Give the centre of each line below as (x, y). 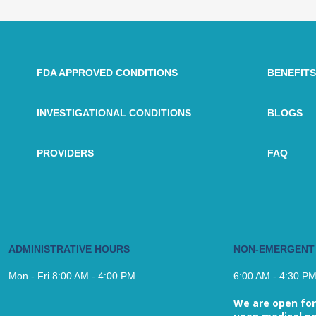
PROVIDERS (65, 153)
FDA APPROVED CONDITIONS (107, 73)
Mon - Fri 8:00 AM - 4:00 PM (72, 276)
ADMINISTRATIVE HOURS (69, 249)
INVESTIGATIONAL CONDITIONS (114, 113)
